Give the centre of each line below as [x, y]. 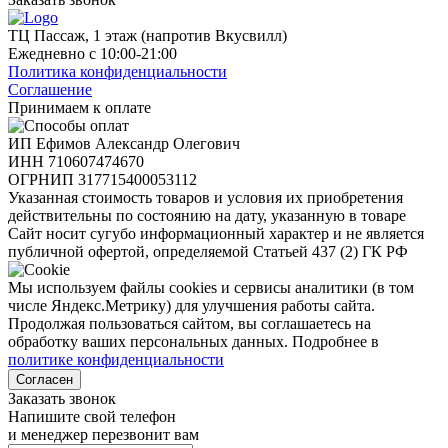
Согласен [44, 379]
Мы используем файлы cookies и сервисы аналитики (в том [211, 287]
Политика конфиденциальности [117, 71]
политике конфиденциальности [116, 359]
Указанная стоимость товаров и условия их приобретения [205, 197]
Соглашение [50, 89]
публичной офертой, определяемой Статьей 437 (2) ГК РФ [208, 251]
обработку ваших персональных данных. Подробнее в [193, 341]
